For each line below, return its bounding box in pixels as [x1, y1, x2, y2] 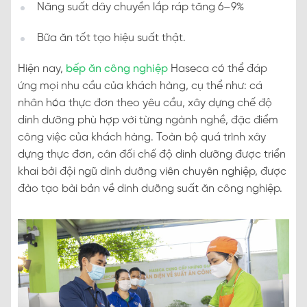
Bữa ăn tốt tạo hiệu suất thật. [37, 32, 186, 45]
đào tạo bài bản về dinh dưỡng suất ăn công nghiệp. [18, 183, 282, 195]
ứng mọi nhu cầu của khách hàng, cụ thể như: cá [18, 80, 262, 93]
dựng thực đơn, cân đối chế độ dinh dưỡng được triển [18, 149, 286, 161]
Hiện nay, [18, 63, 63, 75]
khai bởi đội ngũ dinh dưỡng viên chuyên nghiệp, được [18, 166, 286, 178]
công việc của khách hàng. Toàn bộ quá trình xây [18, 132, 266, 144]
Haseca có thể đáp [168, 63, 267, 75]
